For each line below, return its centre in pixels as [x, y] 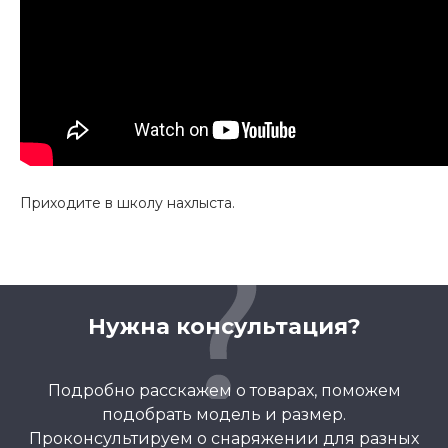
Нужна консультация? [224, 327]
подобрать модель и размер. [224, 415]
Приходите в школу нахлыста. [127, 202]
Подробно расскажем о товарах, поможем [224, 391]
